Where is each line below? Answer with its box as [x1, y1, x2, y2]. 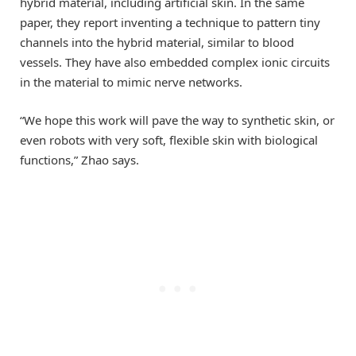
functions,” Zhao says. [20, 151, 139, 168]
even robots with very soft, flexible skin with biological [20, 131, 318, 148]
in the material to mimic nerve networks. [20, 73, 242, 90]
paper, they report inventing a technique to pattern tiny [20, 14, 320, 30]
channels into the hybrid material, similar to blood [20, 33, 294, 50]
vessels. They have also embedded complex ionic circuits [20, 53, 330, 70]
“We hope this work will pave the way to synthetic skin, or [20, 111, 335, 128]
